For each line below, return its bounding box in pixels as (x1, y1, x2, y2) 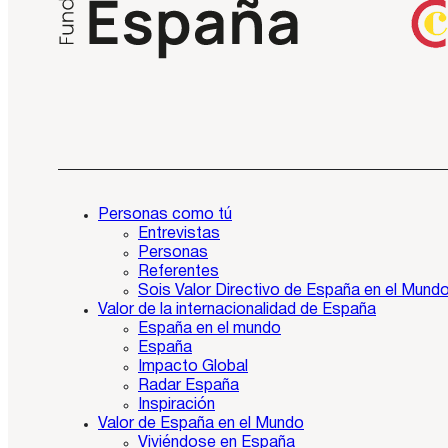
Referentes (138, 265, 219, 280)
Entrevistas (138, 227, 220, 242)
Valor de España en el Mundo (98, 417, 304, 432)
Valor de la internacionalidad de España (98, 303, 376, 318)
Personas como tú (98, 208, 232, 223)
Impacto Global (138, 360, 248, 375)
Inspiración (138, 398, 215, 413)
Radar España (138, 379, 239, 394)
